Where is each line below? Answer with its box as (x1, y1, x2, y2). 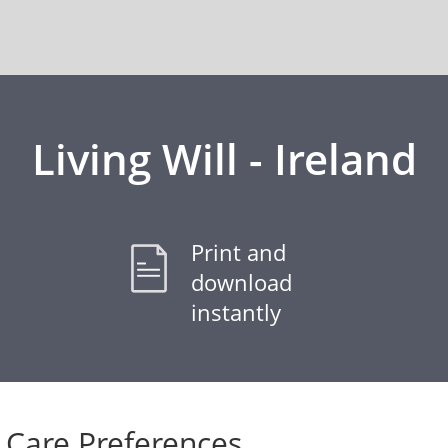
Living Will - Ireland (31, 130, 417, 187)
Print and (191, 237, 286, 267)
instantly (191, 297, 281, 327)
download (191, 267, 292, 297)
